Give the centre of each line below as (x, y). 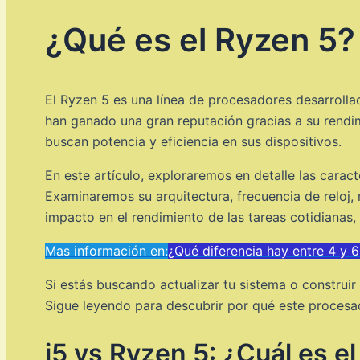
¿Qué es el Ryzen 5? (200, 39)
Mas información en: (106, 250)
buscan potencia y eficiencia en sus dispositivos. (193, 141)
